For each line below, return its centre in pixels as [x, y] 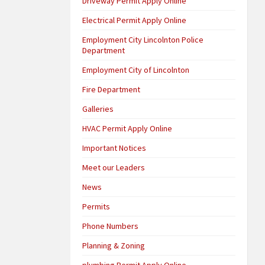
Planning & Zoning [114, 245]
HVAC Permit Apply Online [127, 128]
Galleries [98, 109]
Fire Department [112, 89]
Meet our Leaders [114, 167]
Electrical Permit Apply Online [135, 20]
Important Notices [114, 148]
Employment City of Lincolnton [136, 70]
